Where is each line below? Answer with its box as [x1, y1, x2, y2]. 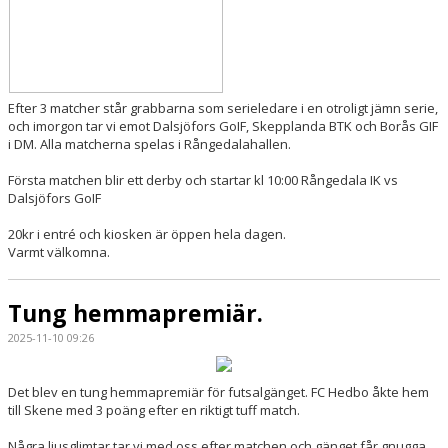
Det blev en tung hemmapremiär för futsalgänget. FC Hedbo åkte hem [8, 382, 429, 401]
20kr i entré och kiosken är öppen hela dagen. [8, 225, 289, 244]
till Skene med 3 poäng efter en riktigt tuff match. [8, 400, 303, 419]
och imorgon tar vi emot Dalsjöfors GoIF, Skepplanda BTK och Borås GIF [8, 117, 438, 136]
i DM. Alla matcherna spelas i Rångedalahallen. [8, 135, 291, 154]
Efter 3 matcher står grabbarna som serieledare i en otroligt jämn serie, [8, 99, 438, 118]
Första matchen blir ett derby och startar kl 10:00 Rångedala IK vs [8, 171, 398, 190]
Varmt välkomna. [8, 243, 110, 262]
